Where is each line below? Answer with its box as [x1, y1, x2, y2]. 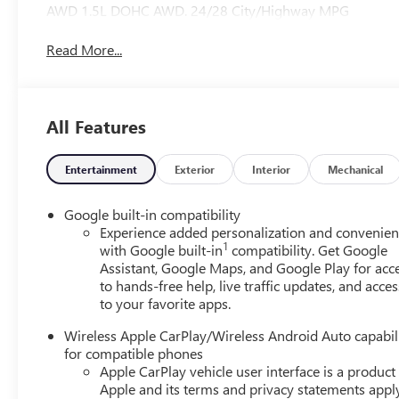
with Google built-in [100, 240, 224, 259]
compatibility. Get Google [228, 240, 388, 259]
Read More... [46, 40, 123, 60]
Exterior [175, 161, 216, 176]
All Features [46, 114, 146, 139]
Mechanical [328, 161, 384, 176]
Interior [252, 161, 291, 176]
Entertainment [65, 161, 138, 176]
